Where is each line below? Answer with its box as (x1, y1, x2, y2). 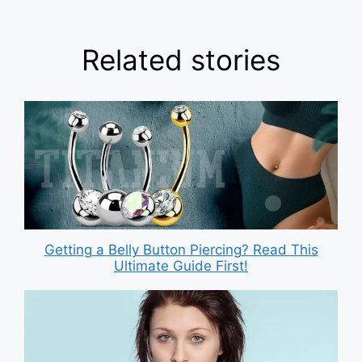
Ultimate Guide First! (114, 258, 248, 275)
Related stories (82, 43, 280, 77)
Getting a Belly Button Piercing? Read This (44, 242, 318, 259)
